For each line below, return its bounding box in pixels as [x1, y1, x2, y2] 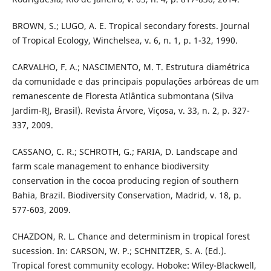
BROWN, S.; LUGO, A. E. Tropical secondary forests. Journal [11, 20, 250, 32]
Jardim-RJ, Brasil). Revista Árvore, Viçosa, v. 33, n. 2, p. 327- [11, 105, 250, 117]
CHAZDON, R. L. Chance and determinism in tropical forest [11, 230, 250, 243]
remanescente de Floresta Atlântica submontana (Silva [11, 90, 233, 102]
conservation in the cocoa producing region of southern [11, 175, 239, 187]
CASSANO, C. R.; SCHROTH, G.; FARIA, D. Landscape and [11, 146, 238, 158]
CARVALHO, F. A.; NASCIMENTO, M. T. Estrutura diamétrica [11, 61, 250, 73]
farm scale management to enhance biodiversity [11, 160, 209, 172]
